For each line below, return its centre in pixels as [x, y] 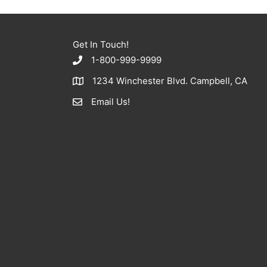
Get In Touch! [101, 45]
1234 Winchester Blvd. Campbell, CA [170, 81]
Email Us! [111, 102]
